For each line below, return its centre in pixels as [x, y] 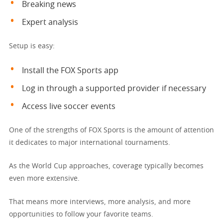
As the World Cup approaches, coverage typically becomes [106, 166]
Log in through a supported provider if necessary [114, 88]
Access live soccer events [69, 106]
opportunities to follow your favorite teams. [81, 214]
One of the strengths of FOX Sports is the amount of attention [111, 130]
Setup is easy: [32, 46]
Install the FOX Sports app [70, 70]
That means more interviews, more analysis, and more [100, 202]
